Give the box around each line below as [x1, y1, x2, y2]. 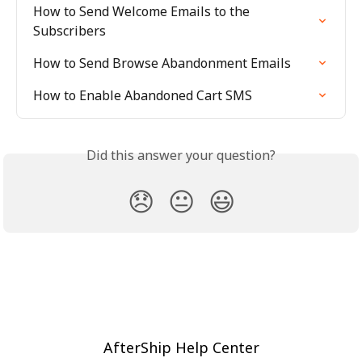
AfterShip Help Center [103, 338, 259, 358]
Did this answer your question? [86, 146, 276, 165]
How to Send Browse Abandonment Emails [33, 54, 291, 73]
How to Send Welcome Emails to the [33, 2, 253, 21]
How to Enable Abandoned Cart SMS [33, 86, 252, 105]
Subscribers [33, 22, 106, 40]
